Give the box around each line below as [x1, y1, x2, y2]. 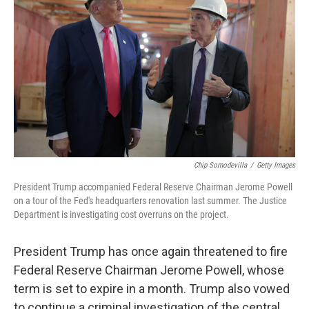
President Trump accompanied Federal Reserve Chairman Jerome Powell [14, 181, 292, 192]
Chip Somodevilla [194, 161, 247, 170]
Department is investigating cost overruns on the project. [14, 209, 229, 220]
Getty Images [257, 161, 295, 170]
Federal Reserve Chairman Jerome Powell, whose [14, 263, 284, 277]
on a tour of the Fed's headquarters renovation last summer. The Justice [14, 195, 287, 206]
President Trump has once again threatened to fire [14, 244, 288, 259]
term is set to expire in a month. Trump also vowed [14, 281, 290, 296]
